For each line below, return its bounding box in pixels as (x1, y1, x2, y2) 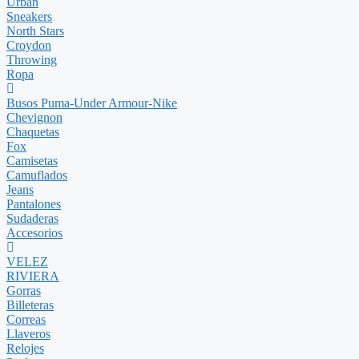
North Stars (6, 24, 64, 38)
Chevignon (6, 111, 63, 124)
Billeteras (6, 298, 54, 312)
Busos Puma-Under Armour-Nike (6, 96, 177, 110)
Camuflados (6, 168, 67, 182)
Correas (6, 313, 46, 326)
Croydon (6, 38, 51, 52)
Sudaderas (6, 212, 58, 225)
